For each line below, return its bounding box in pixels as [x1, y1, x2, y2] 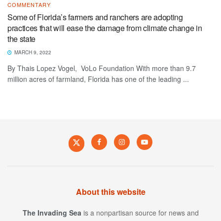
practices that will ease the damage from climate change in [7, 22, 202, 34]
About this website [75, 185, 146, 197]
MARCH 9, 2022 [13, 48, 51, 56]
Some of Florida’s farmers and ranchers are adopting [7, 11, 183, 23]
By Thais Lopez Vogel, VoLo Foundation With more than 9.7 [7, 63, 196, 73]
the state [7, 33, 36, 44]
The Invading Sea [22, 207, 81, 218]
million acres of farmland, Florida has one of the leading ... [7, 74, 189, 84]
